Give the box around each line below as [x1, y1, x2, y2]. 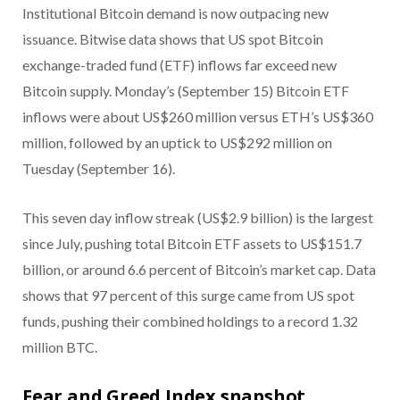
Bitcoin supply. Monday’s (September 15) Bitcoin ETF [22, 82, 349, 100]
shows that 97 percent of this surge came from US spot [22, 287, 354, 304]
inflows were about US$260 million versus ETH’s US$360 [22, 108, 373, 126]
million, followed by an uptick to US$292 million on [22, 134, 332, 152]
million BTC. [22, 338, 97, 356]
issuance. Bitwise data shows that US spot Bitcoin [22, 30, 323, 48]
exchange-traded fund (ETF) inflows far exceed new [22, 56, 337, 74]
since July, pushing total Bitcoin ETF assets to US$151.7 [22, 235, 362, 253]
